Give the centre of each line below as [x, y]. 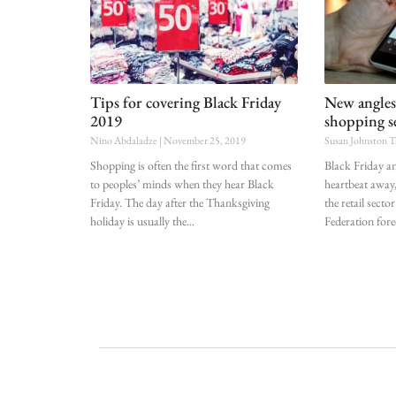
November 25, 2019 [204, 141]
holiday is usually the [138, 221]
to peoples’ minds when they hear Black [182, 184]
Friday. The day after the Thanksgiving [180, 203]
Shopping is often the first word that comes [191, 166]
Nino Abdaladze [125, 141]
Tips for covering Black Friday [186, 103]
